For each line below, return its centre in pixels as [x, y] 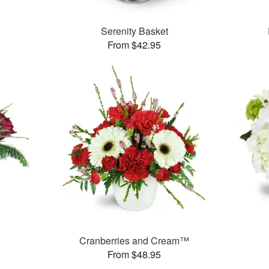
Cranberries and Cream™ [134, 241]
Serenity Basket [134, 31]
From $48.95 [134, 255]
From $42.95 [134, 45]
